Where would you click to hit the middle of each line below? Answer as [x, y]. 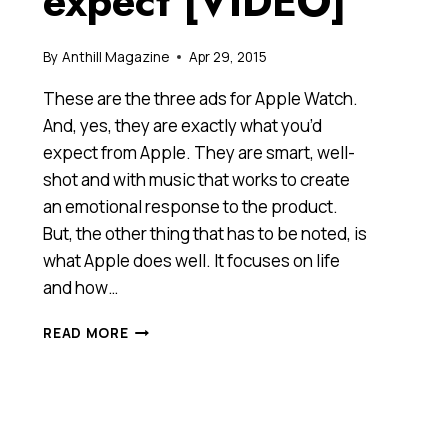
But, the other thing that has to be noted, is [205, 233]
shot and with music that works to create [197, 179]
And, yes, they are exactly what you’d [183, 125]
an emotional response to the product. [191, 206]
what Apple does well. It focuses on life [192, 260]
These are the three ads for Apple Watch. [201, 98]
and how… [81, 287]
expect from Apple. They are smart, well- [199, 152]
